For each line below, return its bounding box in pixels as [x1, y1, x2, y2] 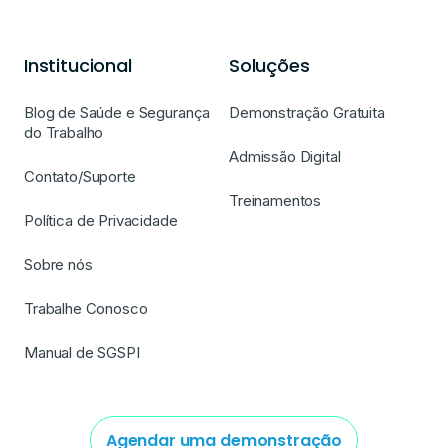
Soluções [229, 53, 310, 79]
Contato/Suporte [24, 167, 136, 187]
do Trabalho [24, 123, 104, 143]
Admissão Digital [229, 147, 341, 167]
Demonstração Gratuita [229, 103, 385, 123]
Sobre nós [24, 255, 93, 275]
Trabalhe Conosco [24, 299, 148, 319]
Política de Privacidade [24, 211, 178, 231]
